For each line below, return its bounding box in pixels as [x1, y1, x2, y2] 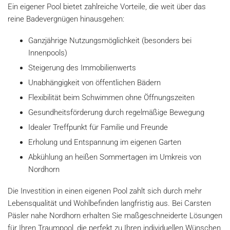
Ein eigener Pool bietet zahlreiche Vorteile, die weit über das [8, 2, 206, 11]
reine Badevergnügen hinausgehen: [8, 14, 124, 24]
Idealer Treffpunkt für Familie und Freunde [28, 122, 168, 132]
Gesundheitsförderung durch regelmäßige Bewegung [28, 107, 204, 117]
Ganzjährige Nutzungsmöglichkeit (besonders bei [28, 35, 191, 45]
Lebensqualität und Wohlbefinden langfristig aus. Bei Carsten [8, 198, 211, 208]
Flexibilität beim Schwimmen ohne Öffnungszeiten [28, 92, 195, 102]
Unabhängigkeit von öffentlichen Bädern [28, 78, 161, 87]
